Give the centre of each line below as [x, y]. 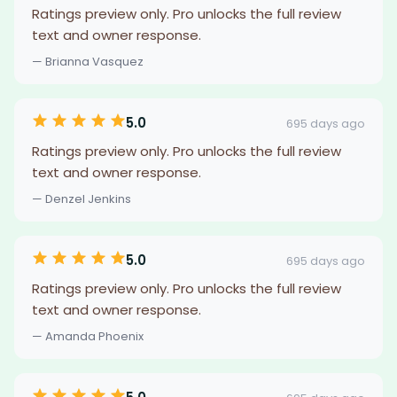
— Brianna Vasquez [88, 62]
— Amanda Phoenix [88, 336]
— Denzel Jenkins [82, 199]
